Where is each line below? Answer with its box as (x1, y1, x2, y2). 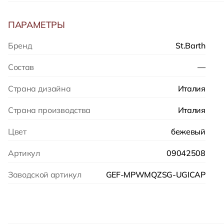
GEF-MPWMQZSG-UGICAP (105, 169, 205, 179)
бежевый (170, 126, 205, 136)
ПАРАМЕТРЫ (8, 19, 65, 30)
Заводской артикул (8, 169, 81, 179)
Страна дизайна (8, 83, 71, 93)
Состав (8, 62, 34, 72)
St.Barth (175, 40, 205, 50)
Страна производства (8, 105, 90, 115)
